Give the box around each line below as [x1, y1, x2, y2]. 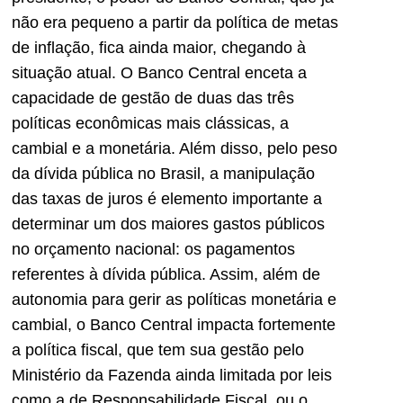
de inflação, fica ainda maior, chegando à [12, 39, 306, 58]
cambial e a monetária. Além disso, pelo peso [12, 139, 337, 158]
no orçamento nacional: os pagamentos [12, 240, 295, 259]
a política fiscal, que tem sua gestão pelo [12, 341, 304, 360]
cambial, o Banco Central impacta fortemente [12, 316, 336, 335]
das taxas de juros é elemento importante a [12, 190, 322, 209]
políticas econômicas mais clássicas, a [12, 114, 289, 133]
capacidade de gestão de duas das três [12, 89, 294, 108]
